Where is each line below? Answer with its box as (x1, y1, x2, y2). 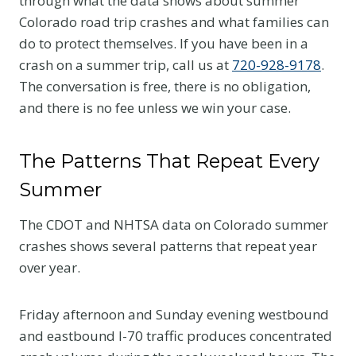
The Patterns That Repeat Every (19, 149, 319, 172)
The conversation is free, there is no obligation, (19, 76, 311, 95)
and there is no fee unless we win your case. (19, 98, 291, 117)
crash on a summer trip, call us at (19, 55, 232, 74)
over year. (19, 257, 80, 277)
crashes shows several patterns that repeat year (19, 236, 317, 255)
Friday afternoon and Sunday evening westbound (19, 304, 329, 323)
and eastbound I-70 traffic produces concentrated (19, 326, 332, 345)
